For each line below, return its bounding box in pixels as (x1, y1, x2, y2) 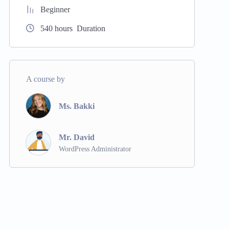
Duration (74, 24, 105, 33)
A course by (26, 75, 65, 83)
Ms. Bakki (58, 101, 95, 110)
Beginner (40, 5, 70, 14)
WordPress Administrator (58, 145, 131, 153)
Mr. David (58, 132, 95, 142)
